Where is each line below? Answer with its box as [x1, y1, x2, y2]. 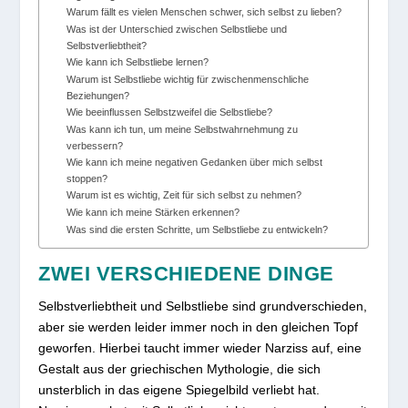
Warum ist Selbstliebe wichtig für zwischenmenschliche [66, 74, 310, 86]
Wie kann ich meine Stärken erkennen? [66, 207, 240, 219]
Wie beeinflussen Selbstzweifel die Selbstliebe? [66, 107, 273, 118]
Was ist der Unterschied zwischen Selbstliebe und [66, 24, 288, 36]
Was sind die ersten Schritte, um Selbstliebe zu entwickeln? [66, 224, 329, 236]
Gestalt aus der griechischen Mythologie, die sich [38, 362, 321, 377]
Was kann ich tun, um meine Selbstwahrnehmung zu [66, 124, 299, 136]
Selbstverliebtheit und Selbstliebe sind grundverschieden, [38, 299, 368, 314]
